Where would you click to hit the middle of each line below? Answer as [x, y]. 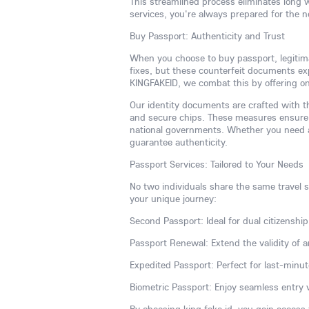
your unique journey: [173, 199]
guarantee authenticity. [179, 142]
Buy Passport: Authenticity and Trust [207, 36]
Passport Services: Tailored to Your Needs [217, 164]
